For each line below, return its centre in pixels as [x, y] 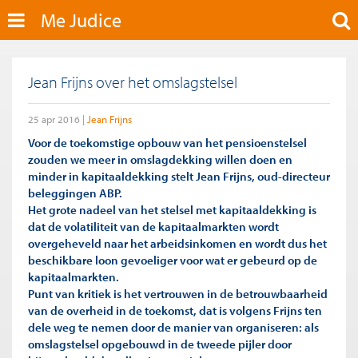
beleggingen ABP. [75, 193]
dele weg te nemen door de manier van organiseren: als [173, 327]
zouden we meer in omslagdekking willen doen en [160, 159]
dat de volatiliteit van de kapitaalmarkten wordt [153, 226]
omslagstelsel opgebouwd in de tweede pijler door [160, 344]
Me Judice [81, 20]
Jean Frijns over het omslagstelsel [133, 82]
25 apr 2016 [54, 119]
